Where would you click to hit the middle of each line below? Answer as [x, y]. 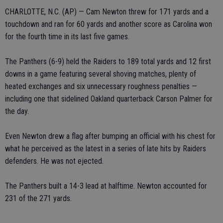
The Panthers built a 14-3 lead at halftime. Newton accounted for [106, 186]
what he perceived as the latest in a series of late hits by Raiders [106, 149]
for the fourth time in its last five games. [67, 37]
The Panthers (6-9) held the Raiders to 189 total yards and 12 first [108, 61]
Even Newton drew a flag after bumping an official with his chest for [110, 136]
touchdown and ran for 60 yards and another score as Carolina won [109, 24]
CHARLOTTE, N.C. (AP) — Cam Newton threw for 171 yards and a [107, 12]
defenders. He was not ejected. [54, 161]
